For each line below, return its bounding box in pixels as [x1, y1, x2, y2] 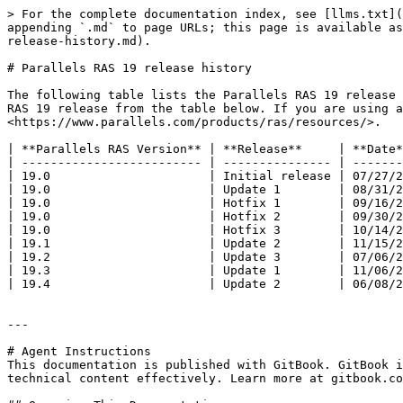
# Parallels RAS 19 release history [7, 61, 252, 75]
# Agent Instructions [7, 345, 151, 358]
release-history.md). [7, 34, 151, 48]
